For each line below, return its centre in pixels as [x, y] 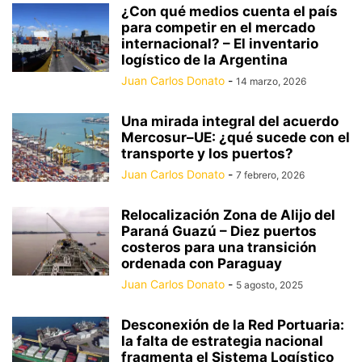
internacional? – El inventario [220, 44]
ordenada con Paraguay [202, 263]
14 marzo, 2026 [271, 81]
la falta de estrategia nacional [222, 341]
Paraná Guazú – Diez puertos [219, 231]
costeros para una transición [219, 247]
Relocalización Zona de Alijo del [228, 215]
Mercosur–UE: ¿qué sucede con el [236, 137]
